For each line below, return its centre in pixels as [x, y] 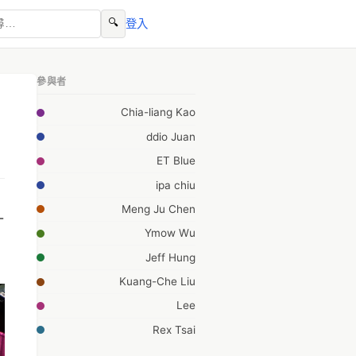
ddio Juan [171, 136]
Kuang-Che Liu [157, 281]
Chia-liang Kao [158, 112]
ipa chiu [176, 185]
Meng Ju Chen [159, 209]
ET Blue [176, 161]
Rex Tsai [174, 329]
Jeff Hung [170, 257]
